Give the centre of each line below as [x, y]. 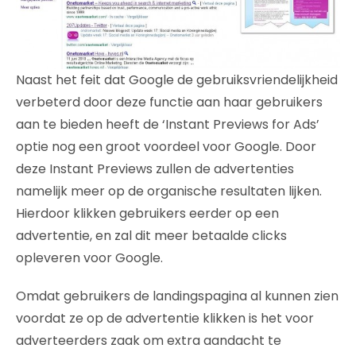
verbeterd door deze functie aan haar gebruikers [169, 102]
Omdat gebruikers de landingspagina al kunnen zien [177, 296]
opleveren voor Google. [89, 257]
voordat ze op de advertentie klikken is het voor [165, 318]
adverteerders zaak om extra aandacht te [149, 340]
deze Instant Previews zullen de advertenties [155, 168]
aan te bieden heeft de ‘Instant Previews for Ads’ [168, 124]
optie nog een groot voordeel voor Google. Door [166, 146]
